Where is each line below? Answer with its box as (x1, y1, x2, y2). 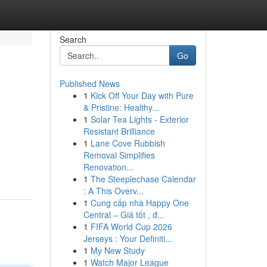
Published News (59, 77, 120, 89)
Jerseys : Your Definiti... (83, 232, 172, 244)
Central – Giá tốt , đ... (83, 209, 164, 221)
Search (59, 33, 86, 45)
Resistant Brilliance (83, 125, 155, 137)
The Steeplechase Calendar (90, 173, 196, 185)
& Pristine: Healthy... (83, 101, 159, 113)
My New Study (90, 244, 145, 256)
